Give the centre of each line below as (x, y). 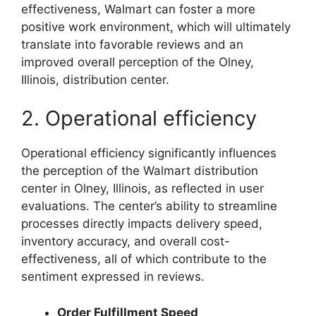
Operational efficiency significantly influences (149, 153)
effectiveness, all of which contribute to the (144, 259)
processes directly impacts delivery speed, (142, 224)
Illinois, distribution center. (95, 79)
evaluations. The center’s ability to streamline (149, 206)
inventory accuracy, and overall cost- (126, 241)
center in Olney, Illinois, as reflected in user (142, 188)
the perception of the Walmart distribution (140, 171)
